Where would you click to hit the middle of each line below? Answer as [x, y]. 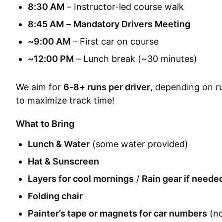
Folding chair [55, 196]
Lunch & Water [59, 144]
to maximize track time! [65, 100]
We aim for [40, 87]
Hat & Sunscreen [63, 161]
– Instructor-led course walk [124, 7]
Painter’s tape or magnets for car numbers [117, 213]
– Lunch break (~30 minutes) [136, 59]
